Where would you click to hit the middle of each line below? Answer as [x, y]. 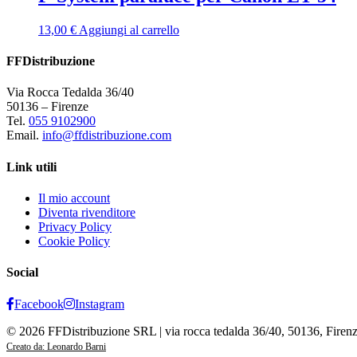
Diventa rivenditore [87, 212]
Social [22, 273]
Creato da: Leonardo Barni [56, 346]
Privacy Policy [75, 227]
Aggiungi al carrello [129, 29]
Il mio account [74, 198]
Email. [24, 135]
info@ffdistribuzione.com [107, 135]
